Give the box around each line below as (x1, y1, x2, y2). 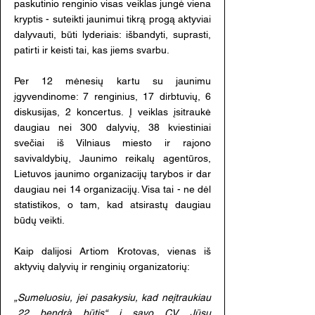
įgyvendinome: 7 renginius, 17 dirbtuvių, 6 (14, 91, 211, 102)
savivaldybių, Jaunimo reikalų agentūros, (14, 153, 211, 164)
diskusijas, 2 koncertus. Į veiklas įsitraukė (14, 106, 211, 117)
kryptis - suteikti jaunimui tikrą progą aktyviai (14, 13, 211, 25)
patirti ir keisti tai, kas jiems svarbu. (14, 44, 169, 56)
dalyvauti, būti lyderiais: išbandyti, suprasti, (14, 29, 211, 40)
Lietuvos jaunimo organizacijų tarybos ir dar (14, 168, 211, 179)
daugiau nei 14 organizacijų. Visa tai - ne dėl (14, 184, 211, 195)
